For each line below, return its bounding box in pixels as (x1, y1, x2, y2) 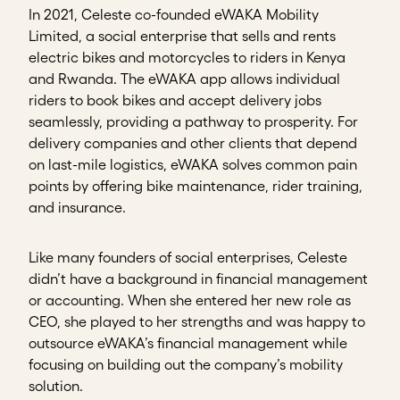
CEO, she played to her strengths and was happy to (29, 313, 365, 330)
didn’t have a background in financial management (29, 271, 368, 287)
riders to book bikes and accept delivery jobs (29, 92, 321, 109)
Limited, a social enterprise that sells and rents (29, 28, 336, 45)
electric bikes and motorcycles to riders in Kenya (29, 49, 346, 66)
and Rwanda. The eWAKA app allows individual (29, 71, 340, 87)
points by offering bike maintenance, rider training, (29, 178, 362, 195)
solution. (29, 378, 83, 395)
